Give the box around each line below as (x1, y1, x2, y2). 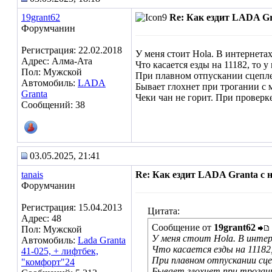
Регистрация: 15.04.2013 (21, 202, 122, 212)
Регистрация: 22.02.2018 (21, 45, 122, 55)
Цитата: (148, 206, 180, 216)
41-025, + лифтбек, (21, 246, 98, 256)
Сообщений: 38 (21, 100, 85, 110)
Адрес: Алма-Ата (21, 56, 92, 66)
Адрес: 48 (21, 213, 61, 223)
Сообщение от (152, 222, 214, 233)
